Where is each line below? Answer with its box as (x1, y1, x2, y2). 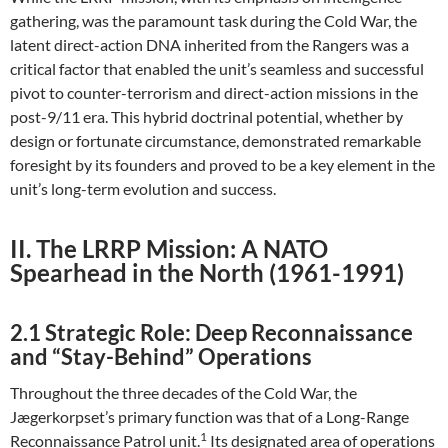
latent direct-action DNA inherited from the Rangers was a (10, 35, 409, 54)
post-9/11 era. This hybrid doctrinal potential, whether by (10, 107, 403, 126)
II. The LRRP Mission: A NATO (10, 234, 328, 263)
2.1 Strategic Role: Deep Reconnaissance (10, 319, 413, 346)
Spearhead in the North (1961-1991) (10, 258, 404, 287)
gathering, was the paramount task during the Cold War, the (10, 11, 417, 30)
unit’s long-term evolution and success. (10, 179, 276, 198)
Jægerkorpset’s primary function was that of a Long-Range (10, 407, 409, 426)
